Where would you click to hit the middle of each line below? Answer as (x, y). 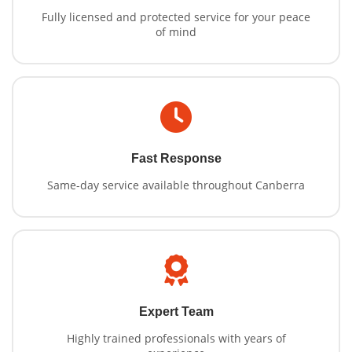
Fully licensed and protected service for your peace (176, 17)
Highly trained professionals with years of (176, 339)
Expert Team (176, 312)
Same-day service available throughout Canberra (176, 185)
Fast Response (176, 159)
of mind (176, 32)
